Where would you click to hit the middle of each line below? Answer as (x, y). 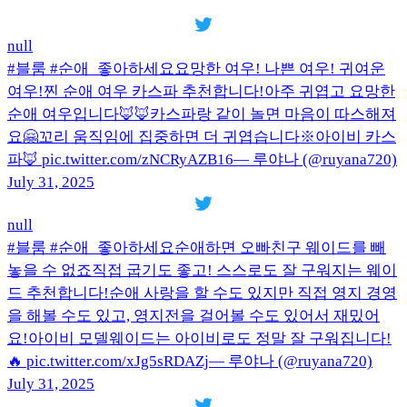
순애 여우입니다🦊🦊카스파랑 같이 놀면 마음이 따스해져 (202, 114)
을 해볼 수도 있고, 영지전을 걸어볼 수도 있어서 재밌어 (194, 316)
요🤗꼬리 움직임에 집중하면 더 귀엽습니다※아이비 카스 (202, 137)
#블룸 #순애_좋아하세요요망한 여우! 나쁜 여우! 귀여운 (196, 69)
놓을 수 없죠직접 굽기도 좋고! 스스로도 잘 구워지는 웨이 (202, 271)
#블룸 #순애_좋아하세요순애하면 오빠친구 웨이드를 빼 (197, 248)
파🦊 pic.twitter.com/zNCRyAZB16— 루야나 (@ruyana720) (202, 160)
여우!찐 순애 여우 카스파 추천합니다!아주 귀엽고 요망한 (201, 92)
